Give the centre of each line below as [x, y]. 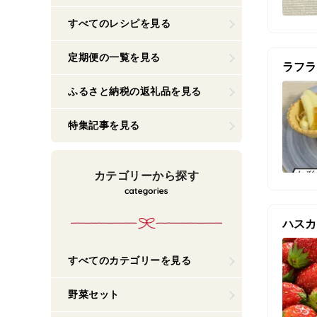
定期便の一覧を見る [114, 57]
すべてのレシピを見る [120, 23]
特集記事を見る [104, 125]
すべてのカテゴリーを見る [130, 260]
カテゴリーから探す [146, 176]
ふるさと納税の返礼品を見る [135, 91]
